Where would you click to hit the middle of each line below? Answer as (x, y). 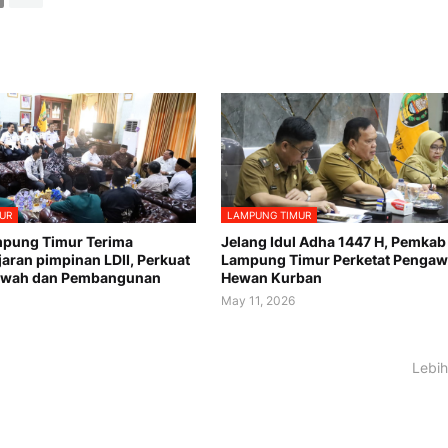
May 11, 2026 (257, 300)
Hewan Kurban (271, 277)
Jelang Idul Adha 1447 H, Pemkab (333, 241)
